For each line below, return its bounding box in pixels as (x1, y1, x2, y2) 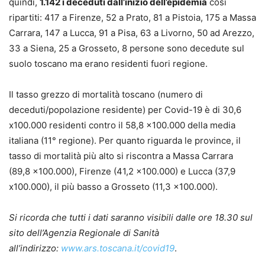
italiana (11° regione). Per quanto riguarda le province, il (9, 134, 241, 146)
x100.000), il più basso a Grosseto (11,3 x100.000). (9, 180, 218, 192)
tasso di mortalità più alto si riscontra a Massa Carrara (9, 150, 233, 161)
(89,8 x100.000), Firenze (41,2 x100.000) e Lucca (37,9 (9, 165, 235, 177)
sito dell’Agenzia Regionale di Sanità (9, 227, 159, 238)
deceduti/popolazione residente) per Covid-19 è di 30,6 (9, 104, 241, 115)
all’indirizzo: (9, 242, 61, 254)
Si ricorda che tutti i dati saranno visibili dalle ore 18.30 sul (9, 211, 253, 223)
